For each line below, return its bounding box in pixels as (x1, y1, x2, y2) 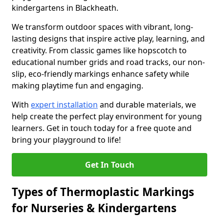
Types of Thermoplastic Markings (12, 184, 194, 199)
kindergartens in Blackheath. (12, 2, 118, 13)
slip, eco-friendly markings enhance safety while (12, 68, 189, 79)
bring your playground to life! (12, 134, 121, 145)
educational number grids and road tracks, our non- (12, 57, 205, 67)
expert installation (31, 99, 98, 110)
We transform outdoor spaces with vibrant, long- (12, 22, 193, 32)
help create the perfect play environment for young (12, 111, 202, 122)
